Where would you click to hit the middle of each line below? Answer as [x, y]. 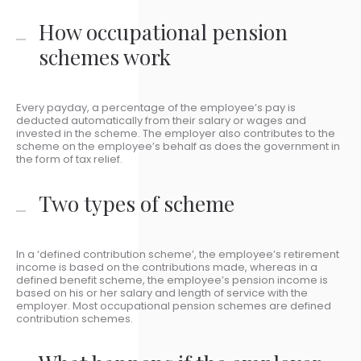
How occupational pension [163, 32]
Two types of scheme [137, 203]
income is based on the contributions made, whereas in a [167, 267]
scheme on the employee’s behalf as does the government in [178, 146]
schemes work [105, 57]
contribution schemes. [75, 319]
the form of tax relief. [69, 159]
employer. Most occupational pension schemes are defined [174, 306]
